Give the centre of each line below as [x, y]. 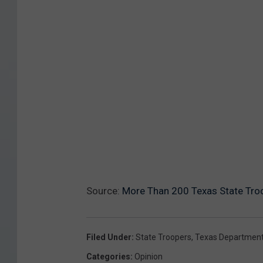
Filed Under [109, 237]
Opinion [149, 256]
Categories [108, 256]
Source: [104, 190]
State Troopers [163, 237]
